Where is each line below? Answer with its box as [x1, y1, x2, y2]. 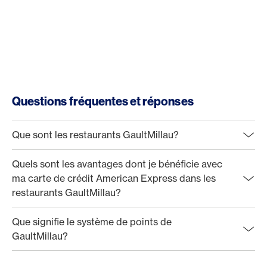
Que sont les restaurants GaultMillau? [12, 129, 179, 141]
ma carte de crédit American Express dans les [12, 172, 216, 184]
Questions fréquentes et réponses [12, 94, 194, 108]
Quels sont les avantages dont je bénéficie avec [12, 158, 222, 170]
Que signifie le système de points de [12, 216, 172, 228]
